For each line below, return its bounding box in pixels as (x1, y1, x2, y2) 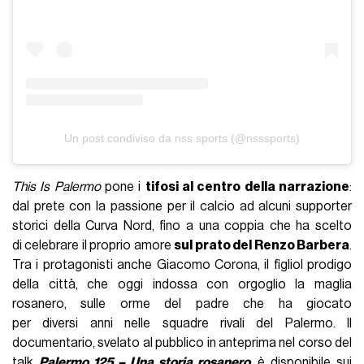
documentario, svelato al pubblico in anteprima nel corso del (12, 336, 352, 350)
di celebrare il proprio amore (12, 239, 175, 253)
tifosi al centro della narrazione (145, 180, 349, 194)
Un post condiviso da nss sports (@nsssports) (64, 132, 300, 145)
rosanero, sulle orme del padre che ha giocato (12, 297, 352, 311)
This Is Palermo (12, 180, 101, 194)
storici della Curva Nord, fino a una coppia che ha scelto (12, 219, 352, 233)
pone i (100, 180, 145, 194)
